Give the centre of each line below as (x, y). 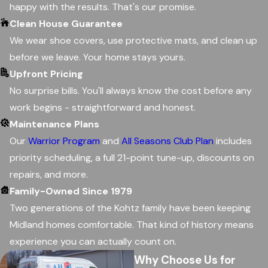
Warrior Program (64, 141)
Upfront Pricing (46, 74)
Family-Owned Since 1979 (71, 191)
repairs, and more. (50, 174)
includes (233, 141)
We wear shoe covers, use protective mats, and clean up (133, 40)
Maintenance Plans (54, 124)
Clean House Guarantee (66, 23)
